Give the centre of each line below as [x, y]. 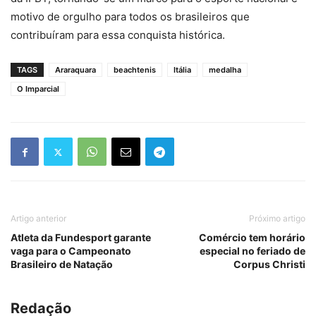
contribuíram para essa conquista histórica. [118, 35]
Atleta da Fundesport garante [81, 238]
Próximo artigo [277, 219]
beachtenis [135, 70]
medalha [225, 70]
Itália [182, 70]
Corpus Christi [269, 265]
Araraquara [75, 70]
